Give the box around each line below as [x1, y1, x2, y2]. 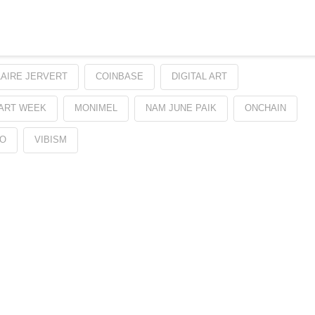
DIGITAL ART [171, 71, 227, 82]
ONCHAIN [244, 103, 286, 114]
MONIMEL [74, 103, 117, 114]
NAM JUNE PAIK [145, 103, 217, 114]
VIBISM [34, 134, 67, 146]
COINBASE [95, 71, 143, 82]
